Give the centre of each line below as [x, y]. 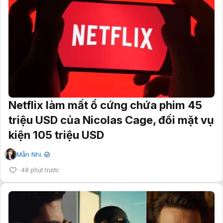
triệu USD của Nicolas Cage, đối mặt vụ [111, 120]
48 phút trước [40, 170]
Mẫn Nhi [29, 155]
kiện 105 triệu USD [56, 135]
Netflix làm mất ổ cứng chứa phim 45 [105, 105]
